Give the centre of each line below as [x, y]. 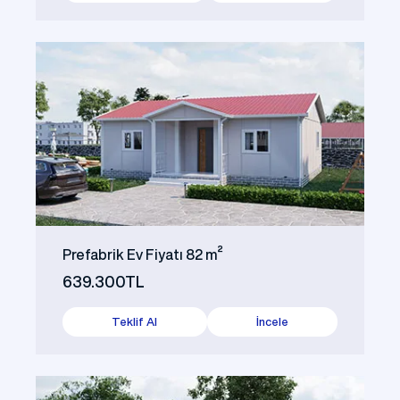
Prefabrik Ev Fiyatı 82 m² [143, 255]
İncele [272, 322]
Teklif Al [135, 322]
